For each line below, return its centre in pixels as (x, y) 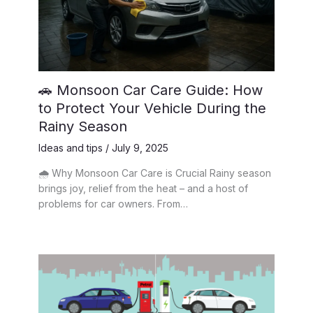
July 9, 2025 (140, 148)
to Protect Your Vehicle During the (152, 109)
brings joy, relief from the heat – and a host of (143, 189)
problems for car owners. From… (113, 204)
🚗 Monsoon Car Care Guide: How (151, 90)
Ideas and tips (71, 148)
